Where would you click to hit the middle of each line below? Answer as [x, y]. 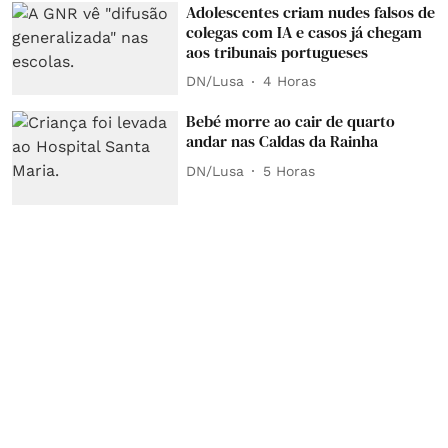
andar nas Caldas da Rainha [282, 141]
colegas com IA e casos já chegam [304, 31]
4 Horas [290, 81]
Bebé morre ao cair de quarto [291, 121]
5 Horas [289, 170]
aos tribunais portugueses [277, 51]
